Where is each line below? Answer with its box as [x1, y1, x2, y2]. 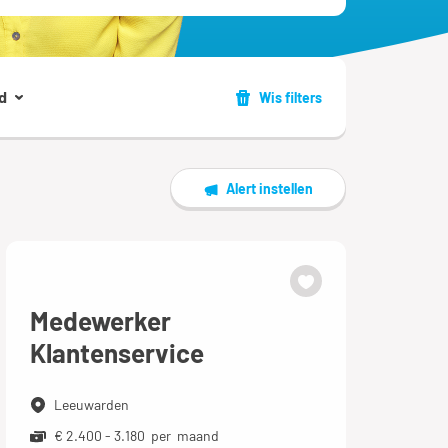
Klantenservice [29, 337, 204, 368]
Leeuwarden [53, 396, 129, 413]
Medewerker [29, 305, 171, 336]
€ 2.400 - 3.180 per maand [53, 427, 219, 444]
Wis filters [259, 89, 322, 106]
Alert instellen [226, 180, 313, 197]
